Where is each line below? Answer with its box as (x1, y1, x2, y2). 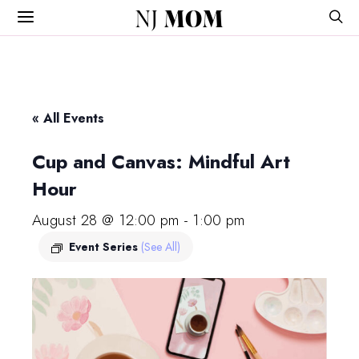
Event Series (69, 239, 141, 255)
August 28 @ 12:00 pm (32, 209, 179, 231)
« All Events (32, 109, 104, 127)
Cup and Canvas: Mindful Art (32, 147, 290, 175)
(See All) (141, 239, 180, 255)
